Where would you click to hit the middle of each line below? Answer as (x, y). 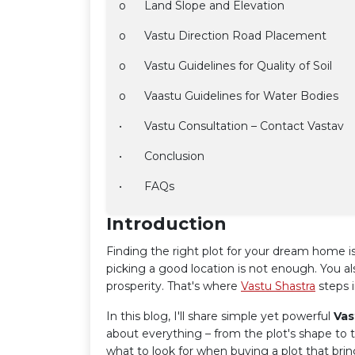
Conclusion (174, 156)
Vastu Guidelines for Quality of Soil (238, 66)
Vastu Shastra (278, 286)
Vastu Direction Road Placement (235, 36)
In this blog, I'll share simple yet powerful (220, 316)
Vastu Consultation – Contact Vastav (246, 126)
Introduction (166, 224)
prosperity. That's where (174, 286)
